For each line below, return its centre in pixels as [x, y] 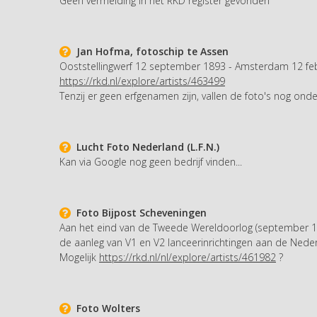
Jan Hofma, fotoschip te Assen [150, 51]
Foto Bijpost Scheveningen [139, 212]
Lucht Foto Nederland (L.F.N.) [145, 146]
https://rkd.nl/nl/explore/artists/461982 [188, 257]
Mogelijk [79, 257]
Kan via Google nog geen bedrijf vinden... [151, 161]
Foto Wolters [105, 308]
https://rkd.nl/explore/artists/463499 [142, 81]
